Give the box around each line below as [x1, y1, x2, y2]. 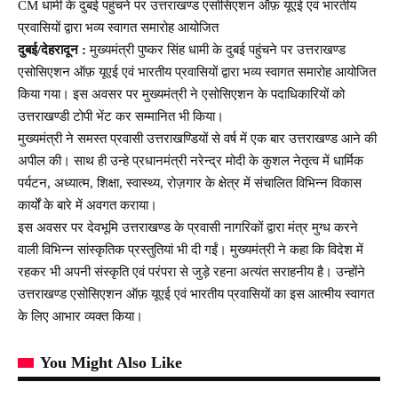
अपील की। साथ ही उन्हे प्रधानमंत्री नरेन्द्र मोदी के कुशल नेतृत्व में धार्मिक [18, 153, 363, 168]
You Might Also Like [40, 353, 182, 371]
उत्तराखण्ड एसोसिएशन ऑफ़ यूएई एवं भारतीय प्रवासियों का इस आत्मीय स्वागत [18, 286, 374, 301]
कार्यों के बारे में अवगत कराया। [18, 197, 157, 212]
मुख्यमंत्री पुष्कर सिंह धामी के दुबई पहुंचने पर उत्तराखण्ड [90, 42, 346, 57]
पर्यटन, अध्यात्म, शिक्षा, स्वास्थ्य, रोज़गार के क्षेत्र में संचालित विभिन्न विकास [18, 175, 362, 190]
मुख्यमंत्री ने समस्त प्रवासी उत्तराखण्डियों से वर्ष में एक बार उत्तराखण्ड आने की [18, 131, 377, 146]
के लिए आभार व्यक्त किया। [18, 308, 143, 323]
